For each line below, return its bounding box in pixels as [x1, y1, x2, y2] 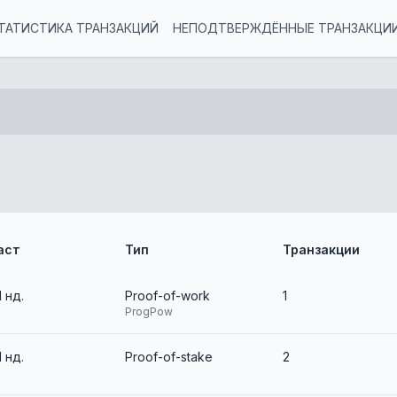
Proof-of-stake [124, 349, 213, 364]
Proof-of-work [124, 288, 210, 303]
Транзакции [283, 242, 361, 257]
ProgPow [124, 305, 173, 318]
